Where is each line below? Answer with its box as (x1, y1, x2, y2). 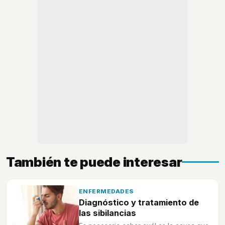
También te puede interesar (6, 154, 182, 170)
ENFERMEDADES (79, 188, 134, 195)
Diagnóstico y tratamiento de (79, 197, 199, 208)
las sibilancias (79, 208, 136, 218)
